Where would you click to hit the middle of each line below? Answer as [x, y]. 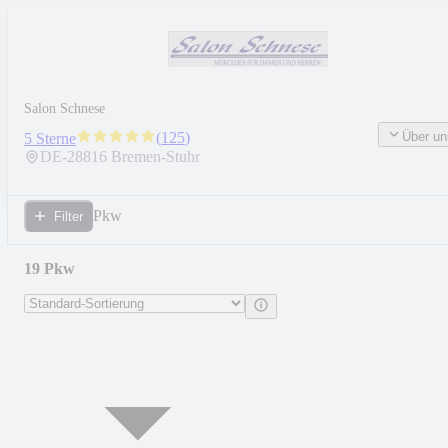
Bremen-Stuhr [155, 157]
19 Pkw [49, 268]
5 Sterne [50, 139]
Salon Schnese [64, 108]
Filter [68, 216]
